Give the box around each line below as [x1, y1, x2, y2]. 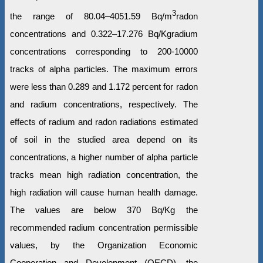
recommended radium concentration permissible [9, 222, 198, 233]
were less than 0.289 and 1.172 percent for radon [9, 82, 198, 92]
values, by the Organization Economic [9, 240, 198, 251]
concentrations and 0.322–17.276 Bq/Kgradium [9, 29, 198, 39]
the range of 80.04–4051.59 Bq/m [9, 11, 172, 22]
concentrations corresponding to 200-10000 [9, 46, 198, 57]
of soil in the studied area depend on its [9, 134, 198, 145]
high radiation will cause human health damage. [9, 187, 198, 198]
